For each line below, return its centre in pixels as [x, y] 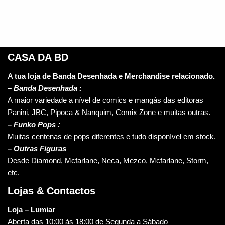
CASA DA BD [38, 58]
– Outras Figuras [37, 149]
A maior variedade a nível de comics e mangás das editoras [105, 100]
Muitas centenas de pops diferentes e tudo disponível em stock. [112, 137]
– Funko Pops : [34, 125]
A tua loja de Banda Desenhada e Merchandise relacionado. [111, 76]
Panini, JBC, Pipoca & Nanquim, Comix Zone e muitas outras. [109, 113]
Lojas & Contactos [51, 191]
